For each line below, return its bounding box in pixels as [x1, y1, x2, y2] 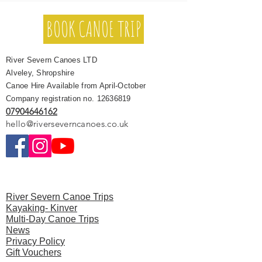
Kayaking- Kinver [6, 203, 77, 213]
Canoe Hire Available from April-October [6, 81, 146, 90]
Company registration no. [6, 94, 97, 103]
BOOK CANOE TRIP [46, 16, 142, 42]
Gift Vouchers [6, 247, 61, 257]
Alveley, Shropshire [6, 68, 74, 77]
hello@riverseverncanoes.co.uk [6, 118, 129, 129]
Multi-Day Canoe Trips [6, 214, 99, 224]
